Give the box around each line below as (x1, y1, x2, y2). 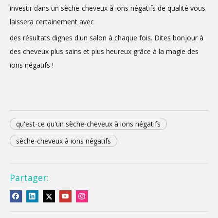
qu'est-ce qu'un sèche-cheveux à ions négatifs (16, 119, 161, 128)
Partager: (10, 172, 49, 183)
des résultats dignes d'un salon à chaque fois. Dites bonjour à (10, 33, 203, 42)
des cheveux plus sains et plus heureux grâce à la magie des (10, 47, 199, 56)
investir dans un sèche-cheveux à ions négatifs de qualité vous (10, 3, 205, 13)
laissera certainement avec (10, 17, 94, 26)
